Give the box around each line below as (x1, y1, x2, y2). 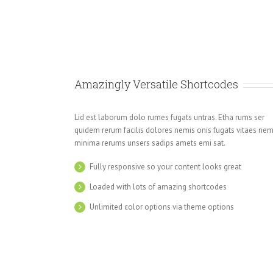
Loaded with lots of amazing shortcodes (90, 182, 227, 193)
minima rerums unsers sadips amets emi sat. (74, 138, 225, 149)
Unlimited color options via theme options (90, 202, 234, 213)
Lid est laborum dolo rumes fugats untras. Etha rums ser (74, 112, 264, 123)
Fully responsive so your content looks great (90, 161, 241, 172)
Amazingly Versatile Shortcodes (74, 77, 238, 92)
